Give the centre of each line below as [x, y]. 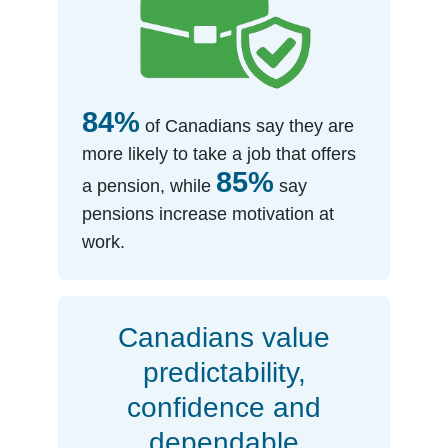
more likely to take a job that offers [219, 154]
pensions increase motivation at [208, 214]
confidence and [224, 407]
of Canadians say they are [247, 126]
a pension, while [149, 186]
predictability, [224, 372]
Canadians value [224, 337]
